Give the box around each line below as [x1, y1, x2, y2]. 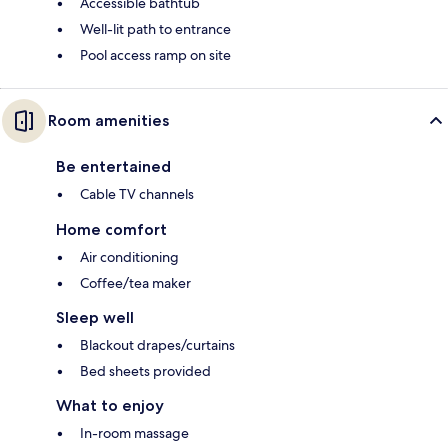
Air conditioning [80, 248, 179, 267]
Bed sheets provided [80, 362, 211, 381]
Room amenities [48, 111, 169, 131]
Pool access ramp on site [80, 46, 231, 65]
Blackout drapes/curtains [80, 336, 235, 355]
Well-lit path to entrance [80, 20, 231, 39]
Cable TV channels [80, 185, 194, 204]
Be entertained [56, 157, 171, 177]
